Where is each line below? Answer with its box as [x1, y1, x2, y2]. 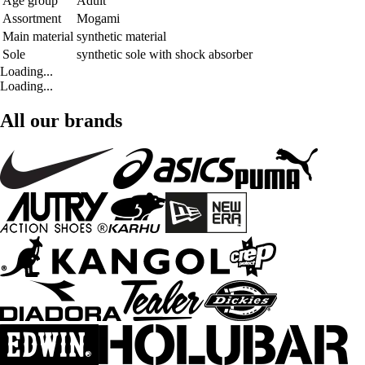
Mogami [77, 11, 120, 26]
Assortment [2, 11, 61, 26]
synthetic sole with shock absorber [77, 47, 253, 62]
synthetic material [77, 29, 166, 44]
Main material [2, 29, 73, 44]
